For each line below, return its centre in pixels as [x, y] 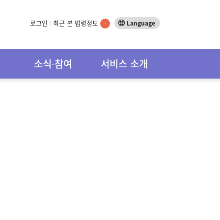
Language [141, 23]
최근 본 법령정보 [77, 23]
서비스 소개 [124, 64]
